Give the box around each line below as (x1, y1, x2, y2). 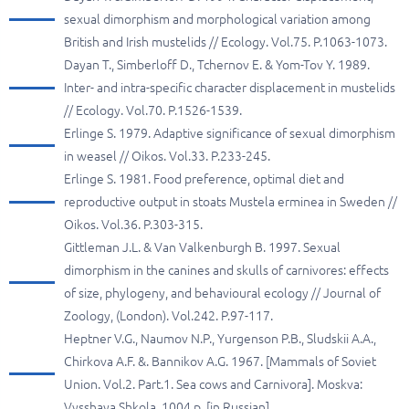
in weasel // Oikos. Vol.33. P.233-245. (64, 149, 270, 163)
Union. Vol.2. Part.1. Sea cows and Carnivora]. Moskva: (64, 377, 362, 392)
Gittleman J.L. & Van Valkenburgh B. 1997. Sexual (64, 240, 341, 255)
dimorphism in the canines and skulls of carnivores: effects (64, 263, 389, 278)
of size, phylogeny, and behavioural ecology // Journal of (64, 286, 381, 300)
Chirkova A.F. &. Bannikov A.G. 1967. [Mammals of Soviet (64, 354, 376, 369)
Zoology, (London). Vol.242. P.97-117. (64, 309, 273, 323)
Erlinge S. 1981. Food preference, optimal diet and (64, 172, 344, 186)
